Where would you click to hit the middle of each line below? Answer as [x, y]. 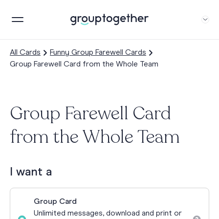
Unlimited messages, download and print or [108, 214]
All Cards [25, 53]
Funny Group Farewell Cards [98, 53]
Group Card [55, 202]
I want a [31, 172]
